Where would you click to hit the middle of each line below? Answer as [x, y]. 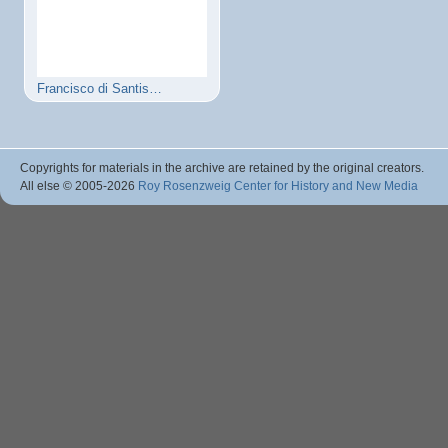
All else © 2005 [61, 185]
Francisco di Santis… [99, 88]
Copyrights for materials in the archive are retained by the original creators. [222, 167]
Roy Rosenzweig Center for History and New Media [278, 185]
